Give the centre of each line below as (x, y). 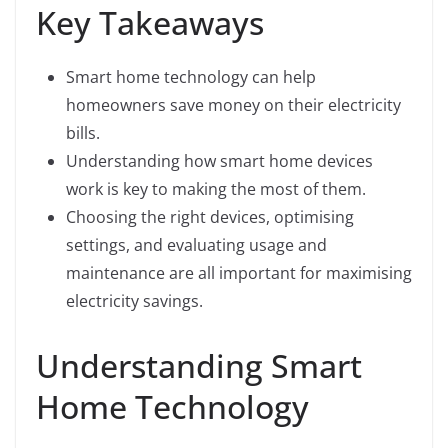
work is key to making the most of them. (216, 189)
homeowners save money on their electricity (233, 105)
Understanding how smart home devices (219, 161)
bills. (83, 133)
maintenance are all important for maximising (239, 273)
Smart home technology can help (191, 77)
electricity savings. (134, 301)
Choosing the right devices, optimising (210, 217)
